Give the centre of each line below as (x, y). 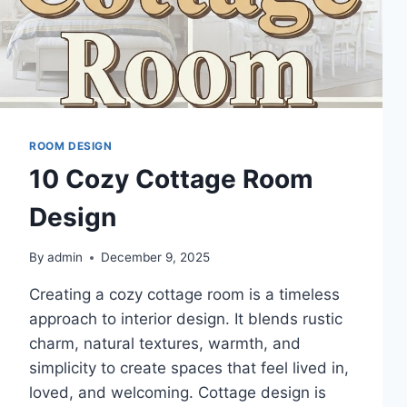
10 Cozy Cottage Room (171, 179)
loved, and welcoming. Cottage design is (178, 393)
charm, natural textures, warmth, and (165, 344)
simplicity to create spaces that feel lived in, (189, 368)
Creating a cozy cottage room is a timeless (184, 295)
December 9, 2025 (156, 258)
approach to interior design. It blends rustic (186, 319)
